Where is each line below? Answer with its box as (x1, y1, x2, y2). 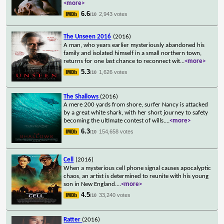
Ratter (63, 216, 82, 223)
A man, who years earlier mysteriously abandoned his (63, 41, 205, 48)
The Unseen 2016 (63, 33, 111, 40)
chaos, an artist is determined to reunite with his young (63, 172, 209, 179)
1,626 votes (99, 68, 128, 75)
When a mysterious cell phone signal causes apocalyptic (63, 164, 211, 171)
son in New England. (63, 180, 117, 187)
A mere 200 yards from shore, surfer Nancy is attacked (63, 101, 208, 108)
